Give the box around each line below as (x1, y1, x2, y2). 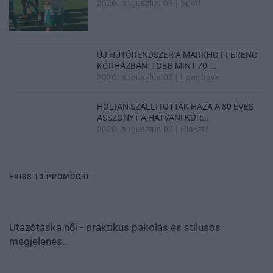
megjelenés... (9, 235, 69, 248)
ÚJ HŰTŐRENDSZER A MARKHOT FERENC (97, 50, 258, 60)
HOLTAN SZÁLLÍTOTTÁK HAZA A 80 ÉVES (97, 102, 254, 112)
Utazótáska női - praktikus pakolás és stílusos (9, 221, 221, 234)
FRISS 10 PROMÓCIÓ (9, 172, 89, 182)
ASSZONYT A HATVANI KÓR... (97, 113, 210, 123)
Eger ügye (180, 71, 221, 83)
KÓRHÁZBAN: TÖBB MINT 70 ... (97, 61, 217, 71)
